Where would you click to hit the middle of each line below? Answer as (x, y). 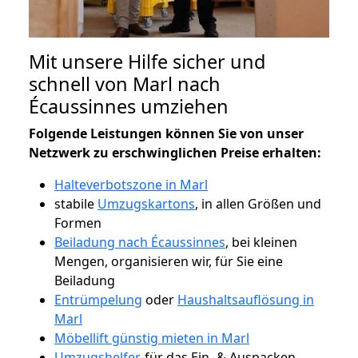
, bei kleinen (261, 242)
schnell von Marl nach (125, 84)
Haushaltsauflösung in (246, 299)
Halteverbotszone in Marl (131, 184)
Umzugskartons (146, 203)
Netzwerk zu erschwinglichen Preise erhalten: (175, 152)
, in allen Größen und (258, 203)
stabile (76, 203)
